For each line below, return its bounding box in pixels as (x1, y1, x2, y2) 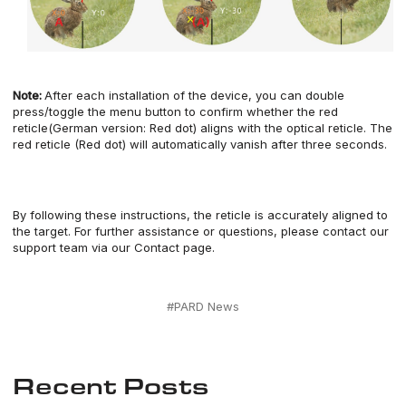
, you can (248, 87, 305, 102)
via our (92, 239, 134, 255)
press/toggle (13, 103, 84, 119)
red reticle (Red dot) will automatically (13, 136, 230, 151)
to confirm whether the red (185, 103, 338, 119)
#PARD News (167, 298, 239, 314)
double (305, 87, 344, 102)
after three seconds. (271, 136, 387, 151)
